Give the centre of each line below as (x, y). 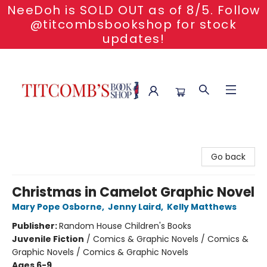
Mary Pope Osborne (57, 207)
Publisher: (35, 226)
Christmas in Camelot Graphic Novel (133, 192)
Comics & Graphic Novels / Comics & (171, 239)
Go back (228, 157)
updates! (133, 39)
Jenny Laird (134, 207)
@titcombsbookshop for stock (133, 24)
